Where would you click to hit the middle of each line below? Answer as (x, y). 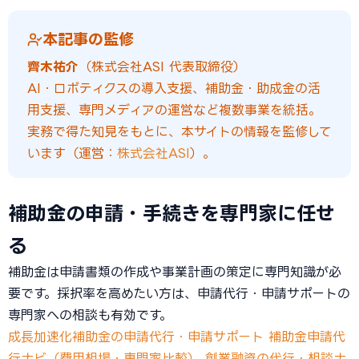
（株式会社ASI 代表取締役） (162, 67)
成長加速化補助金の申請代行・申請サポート (136, 337)
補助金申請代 (307, 337)
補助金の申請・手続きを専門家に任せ (171, 213)
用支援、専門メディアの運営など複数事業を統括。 (174, 110)
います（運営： (72, 153)
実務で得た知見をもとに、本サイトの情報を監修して (179, 131)
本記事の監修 (88, 39)
